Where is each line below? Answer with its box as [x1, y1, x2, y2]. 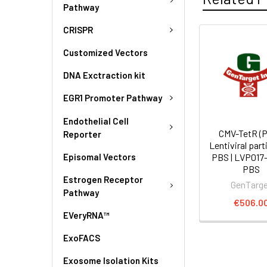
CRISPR [63, 24, 93, 35]
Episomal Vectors [63, 151, 136, 162]
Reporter [63, 128, 101, 139]
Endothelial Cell [63, 115, 129, 126]
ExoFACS [63, 232, 100, 243]
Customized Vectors [63, 47, 148, 58]
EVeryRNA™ [63, 209, 110, 221]
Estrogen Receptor [63, 173, 143, 185]
